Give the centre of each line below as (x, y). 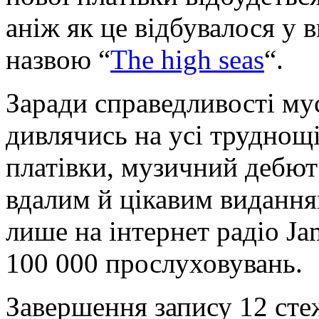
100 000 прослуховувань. (154, 263)
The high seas (187, 60)
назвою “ (58, 60)
